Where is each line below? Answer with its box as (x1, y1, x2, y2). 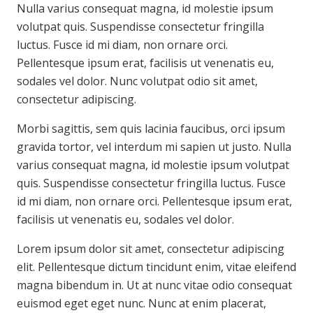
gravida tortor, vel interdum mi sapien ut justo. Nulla (17, 139, 291, 155)
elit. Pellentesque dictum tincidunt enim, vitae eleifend (17, 259, 296, 275)
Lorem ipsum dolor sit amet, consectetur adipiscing (17, 241, 284, 257)
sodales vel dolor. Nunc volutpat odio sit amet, (17, 73, 258, 89)
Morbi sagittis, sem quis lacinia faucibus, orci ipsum (17, 121, 285, 137)
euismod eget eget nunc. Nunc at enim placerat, (17, 296, 266, 312)
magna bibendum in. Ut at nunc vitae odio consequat (17, 277, 292, 293)
